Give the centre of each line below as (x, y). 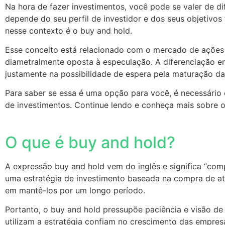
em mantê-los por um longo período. (76, 190)
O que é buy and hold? (92, 142)
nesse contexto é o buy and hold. (70, 30)
